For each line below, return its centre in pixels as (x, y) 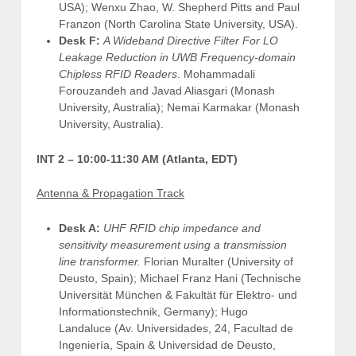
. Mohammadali (216, 74)
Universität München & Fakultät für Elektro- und (178, 294)
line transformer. (101, 261)
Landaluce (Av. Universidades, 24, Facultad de (176, 328)
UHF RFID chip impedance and (182, 228)
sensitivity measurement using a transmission (173, 244)
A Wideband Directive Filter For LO (191, 41)
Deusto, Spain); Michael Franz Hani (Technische (180, 278)
